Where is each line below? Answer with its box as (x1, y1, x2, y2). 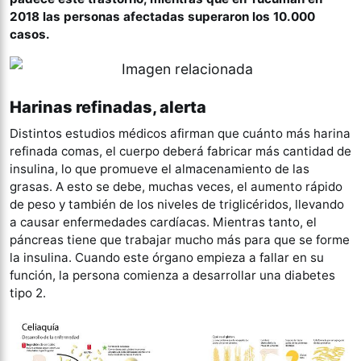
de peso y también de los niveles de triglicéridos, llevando (10, 197, 344, 213)
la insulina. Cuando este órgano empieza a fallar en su (10, 250, 324, 266)
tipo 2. (10, 285, 46, 301)
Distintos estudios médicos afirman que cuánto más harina (10, 126, 351, 142)
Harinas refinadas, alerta (10, 98, 206, 118)
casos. (10, 27, 50, 43)
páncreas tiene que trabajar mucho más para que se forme (10, 232, 350, 248)
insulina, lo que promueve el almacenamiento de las (10, 161, 309, 177)
